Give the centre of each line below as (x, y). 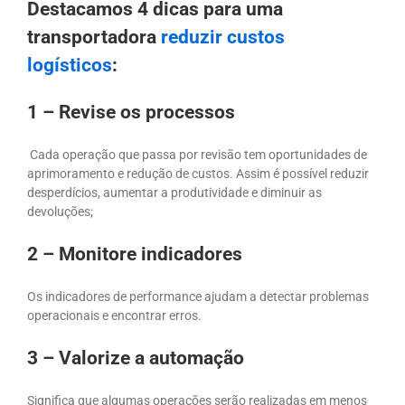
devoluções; (60, 212)
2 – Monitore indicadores (135, 254)
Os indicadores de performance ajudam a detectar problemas (198, 297)
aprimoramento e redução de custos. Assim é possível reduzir (198, 174)
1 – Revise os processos (131, 113)
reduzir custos (223, 38)
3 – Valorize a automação (136, 358)
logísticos (70, 66)
